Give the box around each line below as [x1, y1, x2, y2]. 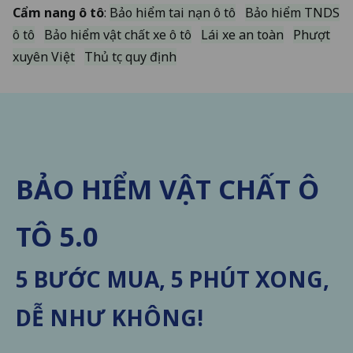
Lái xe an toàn [201, 25, 284, 43]
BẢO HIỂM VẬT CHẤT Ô [16, 169, 319, 207]
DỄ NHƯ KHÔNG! [16, 302, 203, 333]
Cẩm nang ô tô [13, 3, 104, 21]
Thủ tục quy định [84, 47, 176, 65]
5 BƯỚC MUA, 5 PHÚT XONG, [16, 263, 329, 294]
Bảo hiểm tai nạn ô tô [110, 3, 236, 21]
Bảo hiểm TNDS [245, 3, 340, 21]
